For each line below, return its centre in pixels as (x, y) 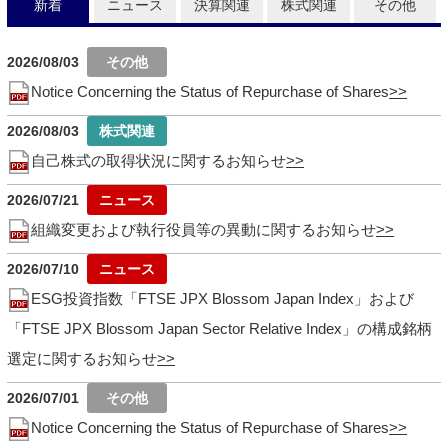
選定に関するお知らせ (82, 358)
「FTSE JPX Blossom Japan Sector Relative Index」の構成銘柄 (220, 328)
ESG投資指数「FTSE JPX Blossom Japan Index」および (223, 298)
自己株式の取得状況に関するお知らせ (159, 160)
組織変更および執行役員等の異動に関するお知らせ (204, 229)
